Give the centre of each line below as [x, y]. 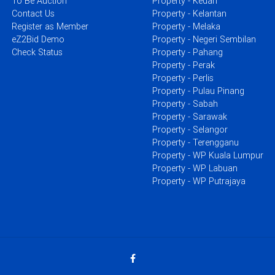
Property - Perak [184, 65]
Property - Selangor [190, 130]
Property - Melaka [186, 26]
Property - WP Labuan [195, 168]
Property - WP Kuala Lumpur [208, 155]
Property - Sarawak [190, 117]
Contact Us [33, 14]
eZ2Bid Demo [38, 39]
